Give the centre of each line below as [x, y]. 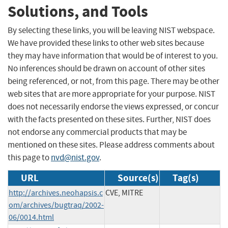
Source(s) [138, 178]
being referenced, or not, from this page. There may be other [113, 81]
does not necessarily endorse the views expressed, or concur [113, 106]
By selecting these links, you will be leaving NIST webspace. [111, 30]
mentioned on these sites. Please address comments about [111, 145]
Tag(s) [186, 178]
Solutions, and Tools [78, 12]
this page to [29, 157]
